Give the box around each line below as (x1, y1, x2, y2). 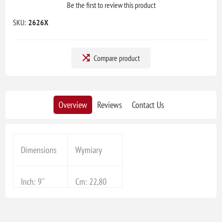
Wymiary (75, 144, 103, 156)
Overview (58, 99, 87, 111)
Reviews (97, 99, 122, 111)
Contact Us (131, 99, 164, 111)
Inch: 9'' (21, 176, 45, 188)
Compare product (94, 53, 140, 63)
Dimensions (21, 144, 57, 156)
